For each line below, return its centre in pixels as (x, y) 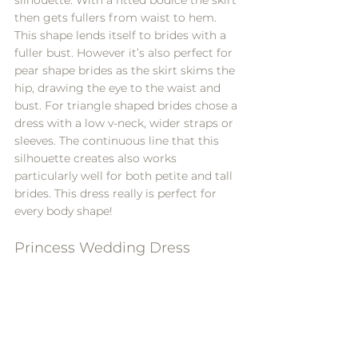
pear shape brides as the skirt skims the (126, 70)
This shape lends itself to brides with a (122, 35)
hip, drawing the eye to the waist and (119, 88)
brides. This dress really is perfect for (117, 193)
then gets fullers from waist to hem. (117, 17)
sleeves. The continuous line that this (118, 140)
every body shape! (64, 211)
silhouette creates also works (97, 158)
